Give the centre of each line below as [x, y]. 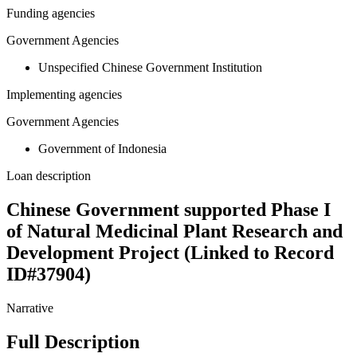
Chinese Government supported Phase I [169, 210]
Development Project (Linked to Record [170, 253]
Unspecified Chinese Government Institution [150, 68]
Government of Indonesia [102, 149]
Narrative [30, 308]
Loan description [49, 176]
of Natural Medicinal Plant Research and [175, 231]
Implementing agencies [64, 95]
